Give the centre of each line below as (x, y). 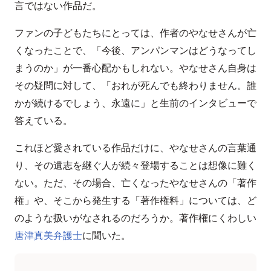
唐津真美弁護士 (48, 235)
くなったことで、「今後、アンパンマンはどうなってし (135, 50)
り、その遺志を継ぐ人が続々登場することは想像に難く (135, 165)
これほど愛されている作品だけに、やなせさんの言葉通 (135, 148)
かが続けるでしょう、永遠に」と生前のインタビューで (135, 103)
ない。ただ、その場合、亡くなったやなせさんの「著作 (135, 183)
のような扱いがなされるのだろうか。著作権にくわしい (135, 218)
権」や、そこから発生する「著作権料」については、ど (135, 200)
